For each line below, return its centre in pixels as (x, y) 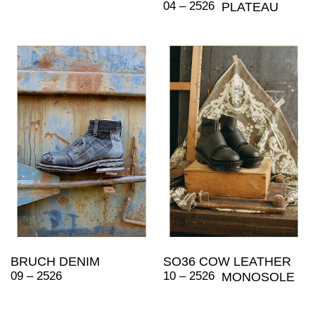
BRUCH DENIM (55, 262)
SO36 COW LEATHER (227, 262)
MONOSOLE (258, 277)
